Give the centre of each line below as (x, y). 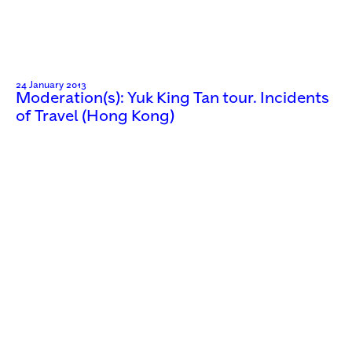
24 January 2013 (51, 85)
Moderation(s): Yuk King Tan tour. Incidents (172, 98)
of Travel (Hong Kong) (95, 116)
